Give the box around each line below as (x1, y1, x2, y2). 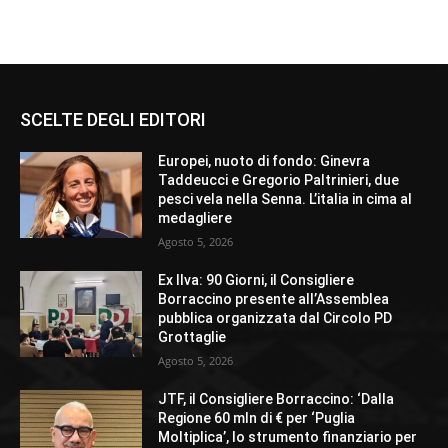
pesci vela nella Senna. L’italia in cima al (158, 191, 413, 208)
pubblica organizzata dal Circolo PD (158, 310, 393, 327)
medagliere (158, 210, 233, 227)
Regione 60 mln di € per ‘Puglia (158, 410, 356, 427)
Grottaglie (158, 329, 227, 346)
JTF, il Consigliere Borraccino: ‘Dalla (158, 391, 395, 408)
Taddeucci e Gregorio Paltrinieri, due (158, 172, 400, 189)
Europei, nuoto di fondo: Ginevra (158, 153, 371, 170)
